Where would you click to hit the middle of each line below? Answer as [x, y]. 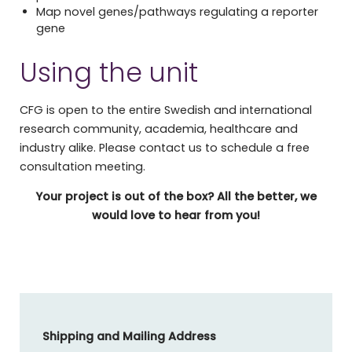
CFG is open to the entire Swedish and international [165, 110]
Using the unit [108, 73]
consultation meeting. [82, 166]
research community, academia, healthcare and [158, 128]
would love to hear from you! [176, 216]
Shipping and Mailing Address [129, 337]
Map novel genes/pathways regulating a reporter [178, 12]
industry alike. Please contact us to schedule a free [164, 147]
